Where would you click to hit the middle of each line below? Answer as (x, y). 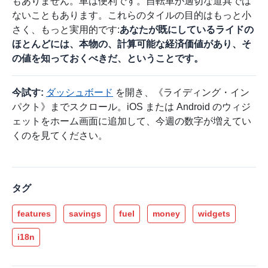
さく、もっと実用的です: (66, 29)
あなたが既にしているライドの (187, 29)
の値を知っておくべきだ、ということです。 (108, 58)
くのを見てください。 (60, 135)
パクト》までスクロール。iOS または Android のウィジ (131, 106)
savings (85, 213)
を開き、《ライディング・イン (181, 92)
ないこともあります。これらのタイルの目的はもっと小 (132, 15)
